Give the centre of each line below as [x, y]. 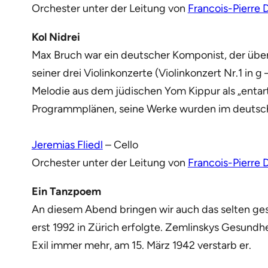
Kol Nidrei [56, 37]
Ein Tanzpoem [66, 191]
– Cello [120, 144]
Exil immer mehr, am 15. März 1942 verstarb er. [141, 245]
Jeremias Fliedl [67, 144]
